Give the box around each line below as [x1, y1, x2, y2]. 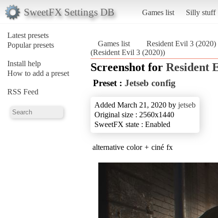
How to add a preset [7, 69, 69, 77]
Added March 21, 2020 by [94, 100, 178, 109]
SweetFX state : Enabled [94, 120, 170, 128]
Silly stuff [185, 8, 216, 17]
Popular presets [7, 40, 54, 49]
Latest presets [7, 31, 49, 39]
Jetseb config [125, 77, 176, 88]
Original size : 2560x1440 [94, 110, 174, 119]
